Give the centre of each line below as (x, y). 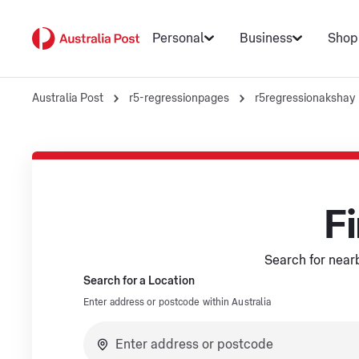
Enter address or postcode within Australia (177, 302)
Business (266, 38)
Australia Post (68, 99)
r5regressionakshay (305, 99)
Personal (178, 38)
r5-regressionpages (179, 99)
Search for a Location (139, 281)
